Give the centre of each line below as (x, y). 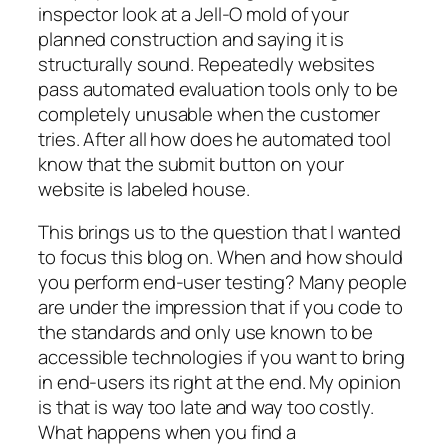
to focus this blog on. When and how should (220, 257)
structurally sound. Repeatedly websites (207, 63)
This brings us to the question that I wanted (219, 232)
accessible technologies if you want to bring (221, 357)
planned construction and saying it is (191, 38)
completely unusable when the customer (209, 113)
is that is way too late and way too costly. (206, 407)
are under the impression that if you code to (220, 307)
